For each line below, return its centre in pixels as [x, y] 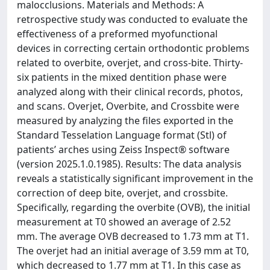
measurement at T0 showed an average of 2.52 [124, 222]
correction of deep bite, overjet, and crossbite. [122, 193]
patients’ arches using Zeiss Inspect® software [123, 149]
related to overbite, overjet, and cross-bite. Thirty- [130, 63]
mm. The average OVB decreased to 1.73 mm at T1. [133, 236]
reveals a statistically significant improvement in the [135, 178]
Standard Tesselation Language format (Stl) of [122, 135]
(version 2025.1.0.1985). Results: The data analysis [129, 164]
